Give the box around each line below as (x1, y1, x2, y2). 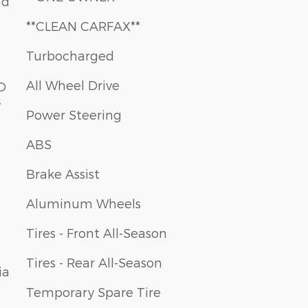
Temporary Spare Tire (26, 284, 161, 299)
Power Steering (26, 107, 122, 122)
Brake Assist (26, 166, 100, 181)
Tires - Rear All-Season (26, 254, 162, 269)
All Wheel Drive (26, 77, 120, 92)
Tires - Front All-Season (26, 225, 167, 240)
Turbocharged (26, 47, 114, 63)
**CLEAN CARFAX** (26, 18, 140, 33)
